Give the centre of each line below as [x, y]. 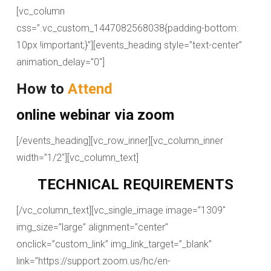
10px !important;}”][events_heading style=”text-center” [129, 45]
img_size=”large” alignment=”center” [92, 227]
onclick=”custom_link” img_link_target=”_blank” [114, 244]
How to [42, 89]
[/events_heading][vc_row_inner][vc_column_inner [120, 141]
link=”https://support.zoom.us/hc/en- [93, 261]
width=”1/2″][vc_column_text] [77, 158]
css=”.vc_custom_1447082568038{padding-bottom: [127, 28]
